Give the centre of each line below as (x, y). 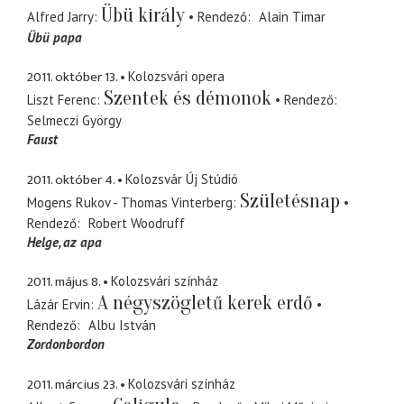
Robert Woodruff (136, 223)
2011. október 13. (72, 78)
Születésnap (290, 201)
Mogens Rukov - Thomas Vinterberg (130, 202)
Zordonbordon (66, 344)
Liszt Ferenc (62, 100)
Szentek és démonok (188, 99)
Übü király (143, 15)
